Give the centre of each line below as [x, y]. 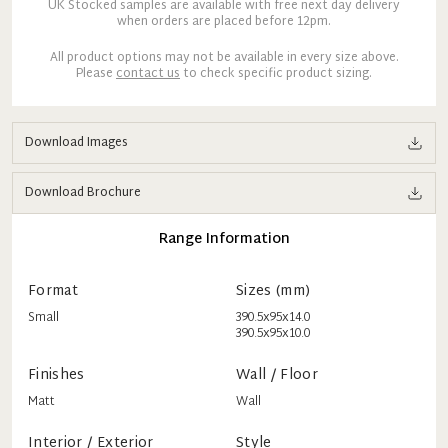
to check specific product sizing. [276, 73]
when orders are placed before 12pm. [224, 21]
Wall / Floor [277, 375]
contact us [148, 73]
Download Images [76, 142]
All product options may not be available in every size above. [224, 57]
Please [96, 73]
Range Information [224, 239]
